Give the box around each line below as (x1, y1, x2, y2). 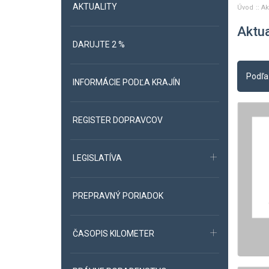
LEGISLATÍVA (73, 153, 122, 163)
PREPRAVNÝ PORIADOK (73, 191, 163, 201)
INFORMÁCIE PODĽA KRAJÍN (73, 77, 180, 87)
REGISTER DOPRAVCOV (73, 115, 163, 125)
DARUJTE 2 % (73, 40, 125, 49)
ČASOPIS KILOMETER (73, 229, 154, 238)
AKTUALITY (73, 2, 117, 11)
